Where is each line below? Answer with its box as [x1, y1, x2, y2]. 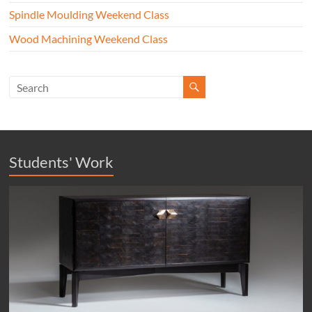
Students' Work [9, 153, 114, 172]
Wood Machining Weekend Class [9, 32, 169, 46]
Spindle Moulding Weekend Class [9, 8, 170, 22]
